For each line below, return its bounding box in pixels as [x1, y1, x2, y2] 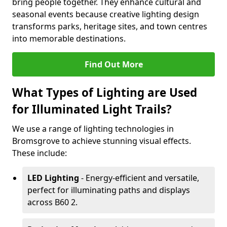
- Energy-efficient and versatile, [79, 172, 199, 183]
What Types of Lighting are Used [12, 85, 197, 100]
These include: [12, 147, 67, 159]
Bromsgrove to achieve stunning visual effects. [12, 135, 191, 146]
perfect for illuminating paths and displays [27, 184, 190, 196]
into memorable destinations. [12, 33, 126, 44]
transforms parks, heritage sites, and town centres [12, 21, 207, 32]
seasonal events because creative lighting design [12, 9, 199, 20]
